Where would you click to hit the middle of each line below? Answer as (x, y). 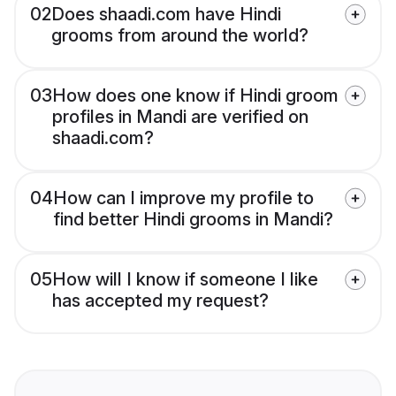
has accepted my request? (160, 301)
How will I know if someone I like (185, 280)
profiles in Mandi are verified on (180, 117)
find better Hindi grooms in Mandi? (193, 220)
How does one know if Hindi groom (195, 96)
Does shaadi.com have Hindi (166, 15)
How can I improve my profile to (183, 198)
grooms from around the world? (180, 36)
